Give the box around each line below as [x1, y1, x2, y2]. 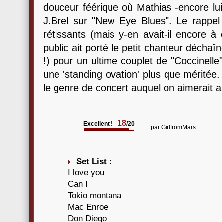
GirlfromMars [161, 124, 196, 131]
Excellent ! [83, 120, 113, 127]
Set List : [76, 157, 112, 166]
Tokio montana [68, 191, 121, 200]
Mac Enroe [68, 202, 108, 212]
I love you [68, 168, 104, 177]
